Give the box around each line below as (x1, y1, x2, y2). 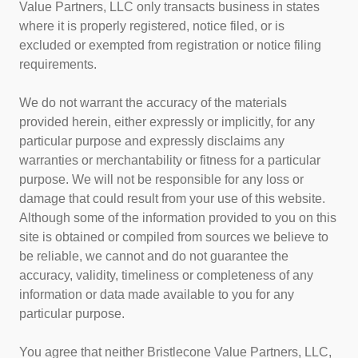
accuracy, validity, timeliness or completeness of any (19, 268, 313, 283)
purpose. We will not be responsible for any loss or (19, 173, 304, 187)
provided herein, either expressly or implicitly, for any (19, 115, 315, 129)
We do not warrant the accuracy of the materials (19, 96, 287, 110)
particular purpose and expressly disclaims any (19, 134, 284, 149)
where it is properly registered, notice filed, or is (19, 19, 284, 34)
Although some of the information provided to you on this (19, 211, 336, 225)
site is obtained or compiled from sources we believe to (19, 230, 328, 245)
